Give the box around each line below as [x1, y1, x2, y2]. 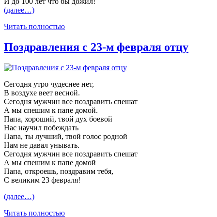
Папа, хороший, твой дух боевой [4, 115, 112, 124]
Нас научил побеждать [4, 124, 78, 132]
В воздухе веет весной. [4, 89, 80, 97]
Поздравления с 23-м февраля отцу [4, 41, 188, 54]
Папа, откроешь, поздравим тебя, [4, 167, 113, 176]
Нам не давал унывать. [4, 141, 79, 150]
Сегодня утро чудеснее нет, [4, 80, 94, 89]
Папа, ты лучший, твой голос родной [4, 132, 127, 141]
